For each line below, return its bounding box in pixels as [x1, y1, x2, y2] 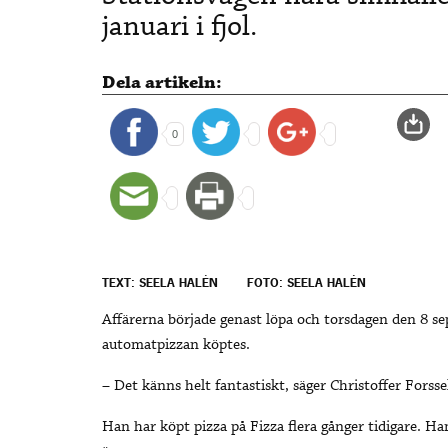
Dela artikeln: [102, 70, 222, 95]
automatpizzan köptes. [102, 335, 250, 356]
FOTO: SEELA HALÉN [247, 275, 366, 292]
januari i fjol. [102, 7, 257, 46]
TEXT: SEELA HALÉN [102, 275, 218, 292]
